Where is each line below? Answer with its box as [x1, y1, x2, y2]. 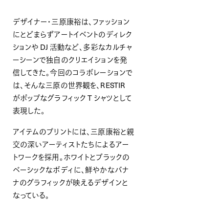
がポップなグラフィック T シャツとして [12, 92, 132, 104]
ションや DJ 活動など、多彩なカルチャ [12, 42, 132, 53]
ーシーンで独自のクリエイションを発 [12, 54, 128, 66]
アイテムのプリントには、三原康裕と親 [12, 126, 134, 137]
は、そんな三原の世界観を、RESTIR [12, 80, 126, 91]
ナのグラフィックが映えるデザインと [12, 176, 129, 188]
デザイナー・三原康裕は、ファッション [12, 16, 130, 27]
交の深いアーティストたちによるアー [12, 138, 130, 150]
